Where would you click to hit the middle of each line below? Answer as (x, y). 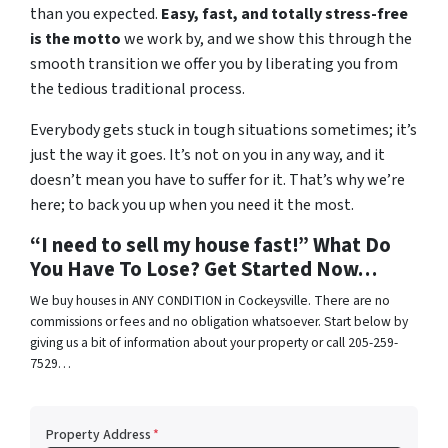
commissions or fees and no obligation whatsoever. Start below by (219, 322)
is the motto (75, 39)
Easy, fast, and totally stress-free (284, 14)
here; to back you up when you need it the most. (192, 205)
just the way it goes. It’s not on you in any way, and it (207, 155)
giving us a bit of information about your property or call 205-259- (214, 343)
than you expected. (95, 14)
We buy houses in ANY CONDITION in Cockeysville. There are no (210, 301)
